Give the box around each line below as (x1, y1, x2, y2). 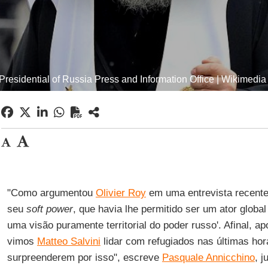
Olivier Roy (95, 187, 146, 199)
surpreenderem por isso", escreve (7, 252, 162, 263)
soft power (26, 203, 73, 215)
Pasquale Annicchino (162, 252, 255, 263)
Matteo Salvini (36, 236, 100, 247)
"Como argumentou (7, 187, 96, 199)
